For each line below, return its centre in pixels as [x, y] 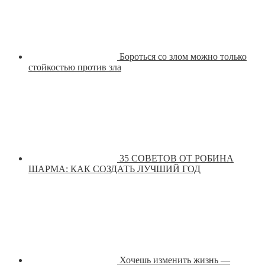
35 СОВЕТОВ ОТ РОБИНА [177, 159]
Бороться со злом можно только [183, 57]
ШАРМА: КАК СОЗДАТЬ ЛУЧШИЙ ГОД [114, 169]
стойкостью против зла [75, 67]
